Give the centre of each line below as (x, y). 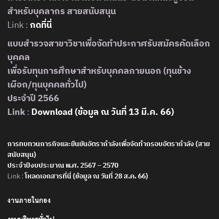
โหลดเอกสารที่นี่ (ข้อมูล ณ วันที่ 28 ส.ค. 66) (87, 176)
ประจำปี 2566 (33, 98)
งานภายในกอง (29, 200)
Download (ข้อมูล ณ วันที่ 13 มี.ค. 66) (103, 112)
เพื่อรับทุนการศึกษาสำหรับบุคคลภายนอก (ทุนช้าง (99, 71)
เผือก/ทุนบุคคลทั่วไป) (47, 85)
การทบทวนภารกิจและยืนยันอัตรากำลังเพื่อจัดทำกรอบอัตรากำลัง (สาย (109, 144)
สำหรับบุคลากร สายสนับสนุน (62, 11)
